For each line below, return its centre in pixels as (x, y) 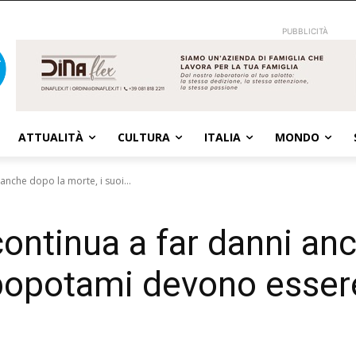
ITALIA (222, 137)
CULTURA (144, 137)
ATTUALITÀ (51, 137)
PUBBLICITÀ (306, 31)
